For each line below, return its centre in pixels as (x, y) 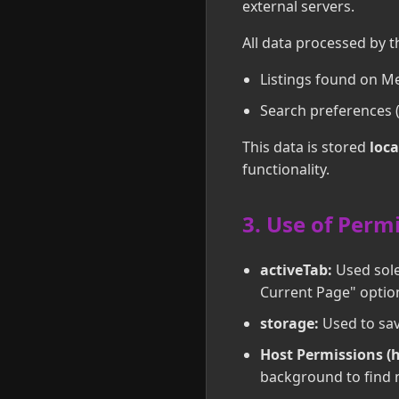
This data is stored (306, 147)
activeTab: (296, 269)
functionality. (286, 169)
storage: (289, 323)
